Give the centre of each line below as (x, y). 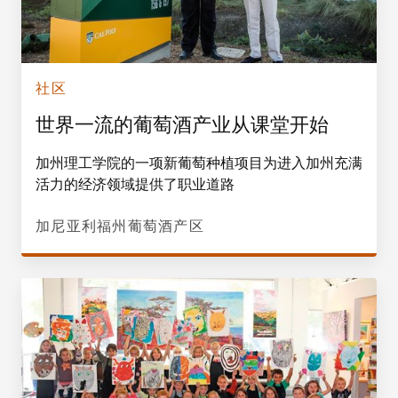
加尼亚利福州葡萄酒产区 (120, 225)
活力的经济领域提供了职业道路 (135, 183)
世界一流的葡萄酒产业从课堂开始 (182, 124)
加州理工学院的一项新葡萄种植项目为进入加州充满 (199, 162)
